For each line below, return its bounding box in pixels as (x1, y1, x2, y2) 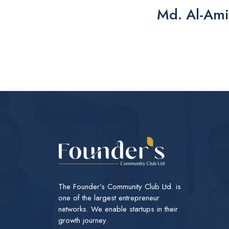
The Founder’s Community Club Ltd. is (58, 181, 181, 192)
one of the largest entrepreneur (58, 192, 159, 203)
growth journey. (58, 215, 108, 226)
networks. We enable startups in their (58, 203, 178, 215)
